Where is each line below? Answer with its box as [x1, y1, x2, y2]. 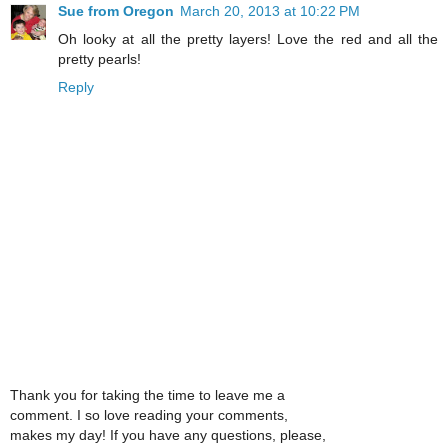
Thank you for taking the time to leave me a [10, 386, 285, 403]
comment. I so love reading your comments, [10, 406, 288, 423]
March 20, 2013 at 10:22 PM [180, 2, 360, 19]
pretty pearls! [58, 50, 141, 67]
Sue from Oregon [58, 2, 174, 19]
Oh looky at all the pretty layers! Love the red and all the [58, 30, 438, 47]
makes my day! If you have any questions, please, [10, 426, 326, 443]
